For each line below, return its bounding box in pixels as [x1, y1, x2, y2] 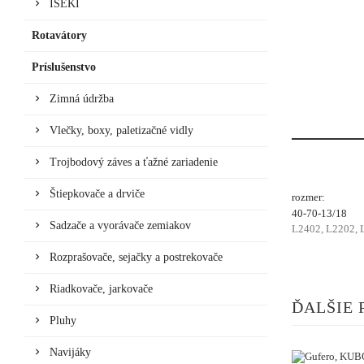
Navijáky [50, 345, 91, 358]
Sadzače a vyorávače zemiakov [50, 219, 191, 232]
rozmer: [291, 190, 325, 203]
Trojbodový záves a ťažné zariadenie [50, 155, 218, 168]
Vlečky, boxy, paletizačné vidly [50, 123, 193, 136]
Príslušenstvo [32, 60, 96, 73]
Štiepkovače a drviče [50, 187, 145, 200]
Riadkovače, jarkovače [50, 282, 153, 295]
